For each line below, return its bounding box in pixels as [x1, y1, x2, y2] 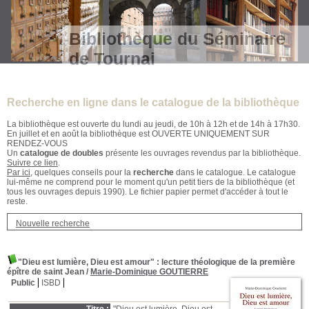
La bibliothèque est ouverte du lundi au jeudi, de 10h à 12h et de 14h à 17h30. [7, 119, 300, 129]
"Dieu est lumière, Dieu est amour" [18, 257, 154, 267]
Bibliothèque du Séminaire [69, 29, 286, 48]
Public [11, 278, 35, 288]
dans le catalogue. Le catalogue [174, 168, 296, 177]
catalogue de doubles [20, 148, 103, 158]
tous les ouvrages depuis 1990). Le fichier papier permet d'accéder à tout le [7, 187, 288, 197]
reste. [7, 197, 28, 206]
